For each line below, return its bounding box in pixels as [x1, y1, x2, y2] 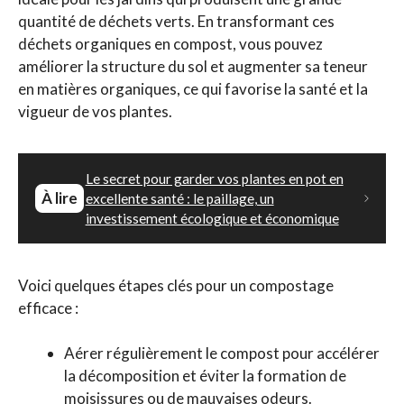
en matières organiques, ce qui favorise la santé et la [18, 78, 368, 98]
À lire [41, 188, 78, 208]
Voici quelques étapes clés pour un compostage [18, 275, 334, 295]
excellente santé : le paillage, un [85, 189, 274, 207]
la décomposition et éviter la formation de [64, 366, 346, 386]
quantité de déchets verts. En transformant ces [18, 11, 335, 31]
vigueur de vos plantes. [18, 101, 172, 121]
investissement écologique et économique [85, 209, 339, 226]
